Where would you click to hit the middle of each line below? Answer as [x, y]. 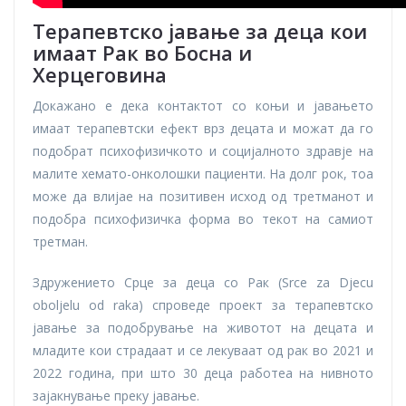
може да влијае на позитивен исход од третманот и [203, 197]
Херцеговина [100, 75]
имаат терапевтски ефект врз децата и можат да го [203, 129]
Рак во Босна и [177, 53]
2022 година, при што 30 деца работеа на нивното [203, 373]
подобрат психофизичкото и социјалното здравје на [203, 151]
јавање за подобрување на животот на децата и [203, 328]
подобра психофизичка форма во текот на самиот [203, 219]
